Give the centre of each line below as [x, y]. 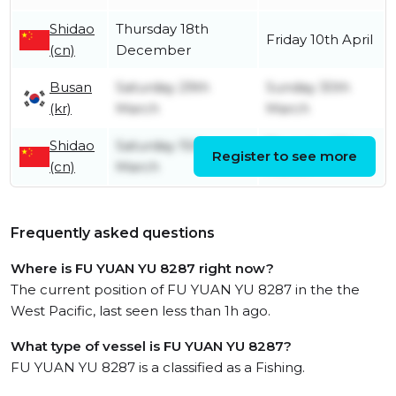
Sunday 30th [308, 88]
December [153, 50]
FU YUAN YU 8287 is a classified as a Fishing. [158, 368]
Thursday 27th [313, 146]
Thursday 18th [162, 29]
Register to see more [285, 156]
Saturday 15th [161, 146]
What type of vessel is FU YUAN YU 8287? [151, 346]
